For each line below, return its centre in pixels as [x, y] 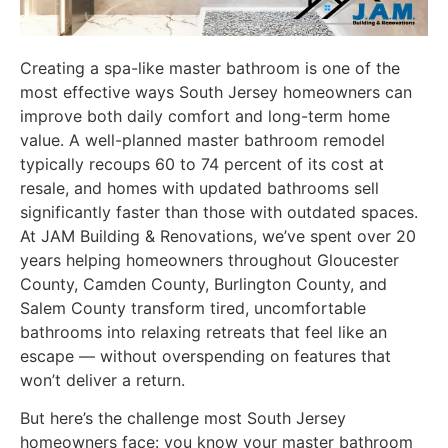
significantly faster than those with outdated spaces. [219, 212]
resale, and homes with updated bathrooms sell [199, 188]
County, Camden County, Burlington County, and [203, 284]
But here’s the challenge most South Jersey [183, 418]
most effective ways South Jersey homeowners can [216, 92]
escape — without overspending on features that [205, 356]
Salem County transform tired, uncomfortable [193, 308]
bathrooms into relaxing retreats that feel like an [203, 332]
